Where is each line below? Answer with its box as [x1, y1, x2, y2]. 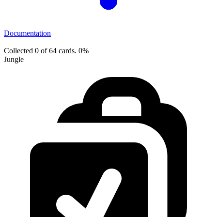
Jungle [4, 55, 24, 63]
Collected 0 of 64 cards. [4, 46, 78, 55]
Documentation [4, 29, 51, 37]
